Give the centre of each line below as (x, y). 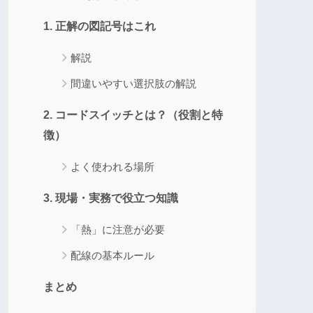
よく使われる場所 (112, 166)
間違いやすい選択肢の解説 (133, 83)
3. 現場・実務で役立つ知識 (111, 198)
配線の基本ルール (112, 255)
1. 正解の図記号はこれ (100, 26)
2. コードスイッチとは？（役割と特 (133, 115)
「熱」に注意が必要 (118, 229)
